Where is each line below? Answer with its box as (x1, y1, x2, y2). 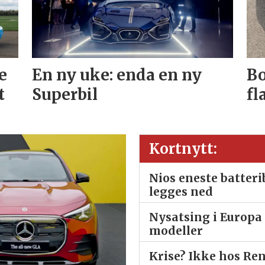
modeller (149, 223, 203, 238)
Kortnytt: (149, 140, 218, 159)
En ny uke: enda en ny (31, 64, 202, 85)
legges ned (149, 184, 214, 199)
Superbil (31, 84, 98, 104)
